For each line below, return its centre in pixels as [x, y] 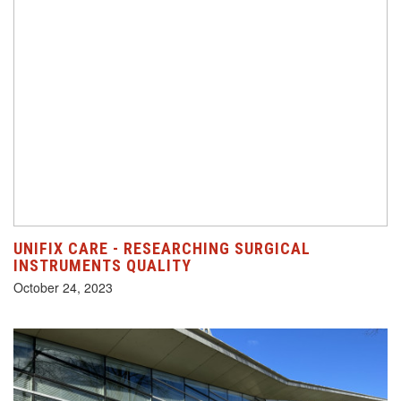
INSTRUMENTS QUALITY [102, 266]
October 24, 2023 [63, 288]
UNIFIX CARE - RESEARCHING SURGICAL [162, 249]
